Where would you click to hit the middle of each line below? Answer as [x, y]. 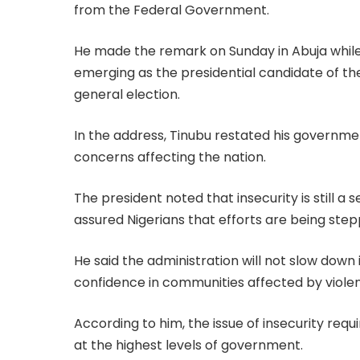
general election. [127, 94]
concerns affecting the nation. [170, 157]
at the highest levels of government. [188, 345]
